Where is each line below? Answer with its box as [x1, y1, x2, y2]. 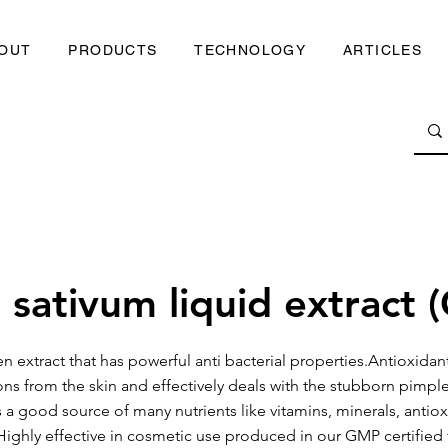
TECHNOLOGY [194, 42, 307, 58]
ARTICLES [342, 42, 423, 58]
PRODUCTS [68, 42, 158, 58]
